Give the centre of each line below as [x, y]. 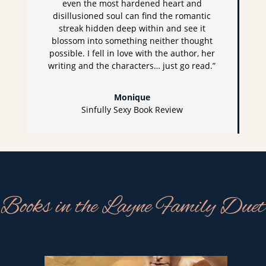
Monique [132, 97]
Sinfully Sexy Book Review [132, 110]
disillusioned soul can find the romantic [132, 16]
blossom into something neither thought [132, 41]
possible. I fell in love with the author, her [132, 53]
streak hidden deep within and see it [132, 28]
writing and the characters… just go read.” [132, 66]
